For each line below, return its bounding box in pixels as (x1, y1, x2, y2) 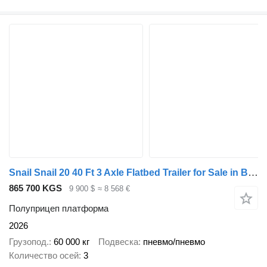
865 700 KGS (9, 182, 62, 193)
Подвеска (98, 236, 138, 247)
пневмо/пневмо (143, 236, 205, 247)
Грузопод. (9, 236, 49, 247)
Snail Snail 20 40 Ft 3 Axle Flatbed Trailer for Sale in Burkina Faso (248, 166, 258, 178)
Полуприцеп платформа (9, 203, 108, 214)
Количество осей (9, 250, 79, 260)
